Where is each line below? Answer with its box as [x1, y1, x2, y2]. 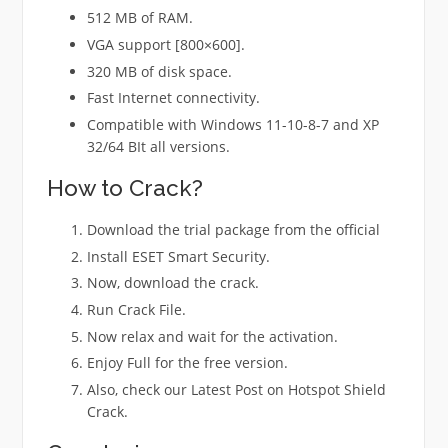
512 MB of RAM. [86, 8, 193, 28]
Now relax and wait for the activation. [86, 326, 338, 346]
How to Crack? [46, 174, 203, 201]
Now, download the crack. [86, 273, 259, 293]
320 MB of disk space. [86, 61, 232, 81]
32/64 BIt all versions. [86, 136, 230, 156]
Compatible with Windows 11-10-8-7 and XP [86, 114, 379, 134]
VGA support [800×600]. [86, 34, 245, 54]
